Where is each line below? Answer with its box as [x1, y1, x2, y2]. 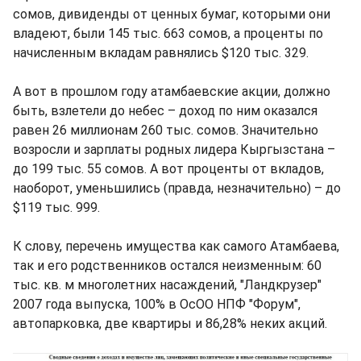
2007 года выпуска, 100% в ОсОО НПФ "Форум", [13, 297, 301, 312]
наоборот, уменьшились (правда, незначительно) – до [13, 180, 341, 196]
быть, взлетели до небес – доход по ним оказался [13, 103, 317, 118]
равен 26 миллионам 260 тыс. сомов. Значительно [13, 122, 318, 138]
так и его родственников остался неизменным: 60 [13, 258, 322, 273]
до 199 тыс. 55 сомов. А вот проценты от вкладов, [13, 161, 324, 176]
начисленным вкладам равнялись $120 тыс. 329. [13, 45, 309, 60]
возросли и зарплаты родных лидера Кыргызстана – [13, 142, 335, 157]
